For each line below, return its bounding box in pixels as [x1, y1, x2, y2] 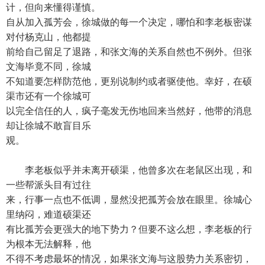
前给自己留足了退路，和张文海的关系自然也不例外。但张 [6, 47, 252, 57]
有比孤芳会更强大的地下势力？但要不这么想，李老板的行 [6, 224, 252, 234]
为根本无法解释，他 [6, 239, 91, 249]
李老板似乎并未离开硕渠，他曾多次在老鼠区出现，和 [6, 165, 252, 175]
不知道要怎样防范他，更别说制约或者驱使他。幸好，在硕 [6, 76, 252, 86]
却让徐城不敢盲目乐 [6, 121, 91, 131]
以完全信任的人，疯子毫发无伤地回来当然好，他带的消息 [6, 106, 252, 116]
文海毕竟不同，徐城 [6, 62, 91, 72]
